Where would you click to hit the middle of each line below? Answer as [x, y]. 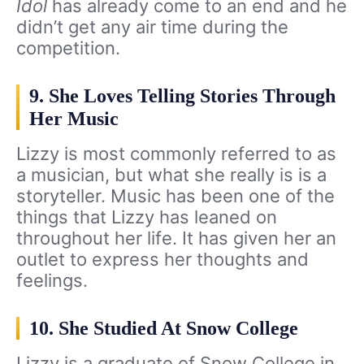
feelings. [52, 281]
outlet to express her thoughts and [162, 260]
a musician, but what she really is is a [171, 175]
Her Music [74, 119]
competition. [68, 48]
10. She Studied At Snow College [164, 329]
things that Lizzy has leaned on [147, 217]
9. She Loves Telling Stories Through [182, 96]
